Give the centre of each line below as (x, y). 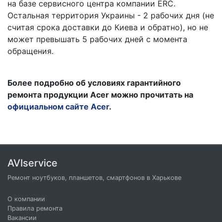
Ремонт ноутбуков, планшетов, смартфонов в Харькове (94, 178)
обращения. (30, 51)
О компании (26, 199)
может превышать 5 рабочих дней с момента (97, 39)
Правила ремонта (35, 208)
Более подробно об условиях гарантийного (94, 83)
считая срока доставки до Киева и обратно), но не (108, 27)
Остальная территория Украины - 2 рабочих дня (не (111, 15)
